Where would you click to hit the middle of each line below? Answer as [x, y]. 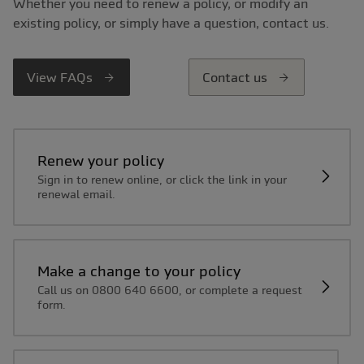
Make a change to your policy [145, 271]
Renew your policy [105, 161]
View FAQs [61, 77]
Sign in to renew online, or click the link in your [162, 180]
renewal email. [76, 195]
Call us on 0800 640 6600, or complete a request [169, 290]
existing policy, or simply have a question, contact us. [171, 22]
